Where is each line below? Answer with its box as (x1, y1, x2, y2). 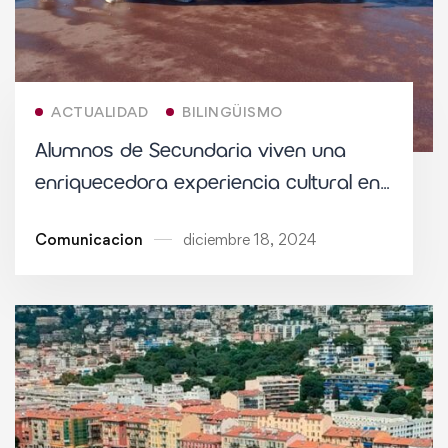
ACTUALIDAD (51, 102, 148, 120)
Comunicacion (35, 229, 143, 249)
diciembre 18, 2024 (183, 229, 316, 249)
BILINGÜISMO (182, 102, 283, 120)
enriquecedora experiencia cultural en (35, 168, 380, 197)
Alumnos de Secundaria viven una (35, 136, 346, 165)
